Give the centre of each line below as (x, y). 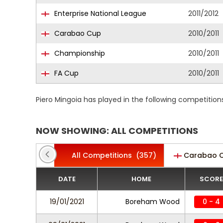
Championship (79, 53)
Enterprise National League (99, 13)
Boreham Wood (153, 202)
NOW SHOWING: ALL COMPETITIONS (117, 131)
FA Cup (65, 73)
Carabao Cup (77, 33)
